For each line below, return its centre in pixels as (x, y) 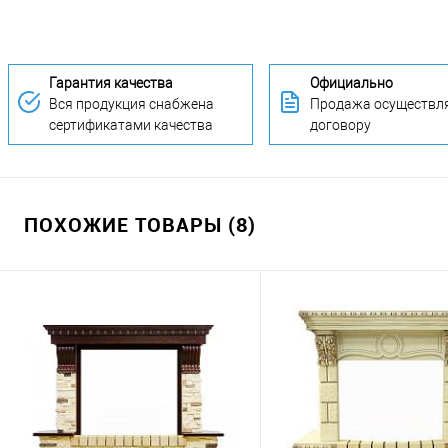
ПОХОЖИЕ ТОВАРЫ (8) (140, 225)
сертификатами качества (131, 125)
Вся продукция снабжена (131, 104)
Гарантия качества (111, 83)
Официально (351, 83)
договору (340, 125)
